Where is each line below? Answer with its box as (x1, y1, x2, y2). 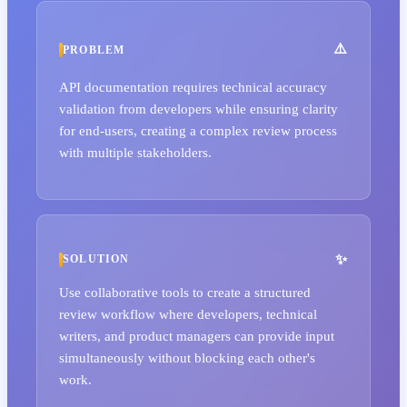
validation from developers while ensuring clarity (59, 100, 338, 116)
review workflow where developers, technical (59, 306, 317, 323)
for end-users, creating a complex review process (59, 122, 337, 138)
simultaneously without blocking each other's (59, 350, 315, 366)
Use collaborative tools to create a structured (59, 284, 311, 301)
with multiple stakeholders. (59, 144, 212, 160)
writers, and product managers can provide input (59, 328, 334, 344)
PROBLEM (63, 43, 125, 56)
